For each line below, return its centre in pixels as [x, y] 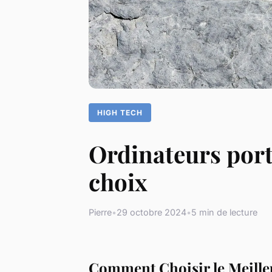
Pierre [100, 212]
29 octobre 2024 [151, 212]
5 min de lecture [224, 212]
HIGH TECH [120, 112]
